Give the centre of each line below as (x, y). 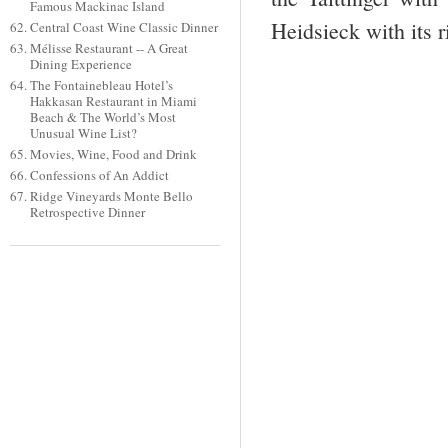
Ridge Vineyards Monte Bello (111, 196)
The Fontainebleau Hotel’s (101, 85)
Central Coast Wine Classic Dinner (123, 27)
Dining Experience (80, 64)
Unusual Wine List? (83, 133)
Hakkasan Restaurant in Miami (113, 101)
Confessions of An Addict (99, 175)
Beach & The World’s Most (102, 117)
